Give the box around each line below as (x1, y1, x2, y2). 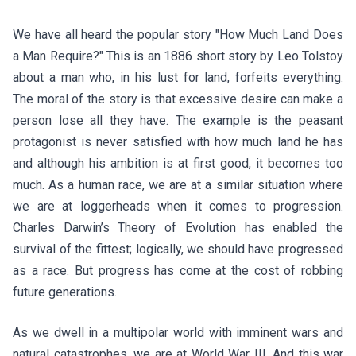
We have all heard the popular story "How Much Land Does (13, 27, 343, 42)
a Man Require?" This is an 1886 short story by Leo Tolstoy (13, 48, 343, 64)
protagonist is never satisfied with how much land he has (13, 134, 343, 149)
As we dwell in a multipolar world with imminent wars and (13, 325, 343, 340)
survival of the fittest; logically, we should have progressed (13, 242, 343, 257)
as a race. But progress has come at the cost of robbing (13, 263, 343, 278)
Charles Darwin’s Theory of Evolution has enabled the (13, 220, 343, 235)
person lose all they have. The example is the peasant (13, 113, 343, 128)
